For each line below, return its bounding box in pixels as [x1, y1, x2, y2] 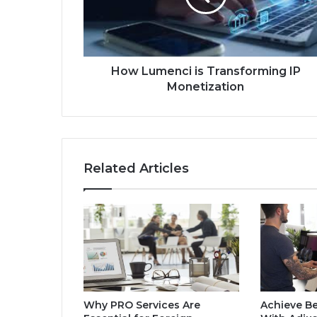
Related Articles [83, 161, 189, 176]
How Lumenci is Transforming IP [110, 64, 301, 78]
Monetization [167, 80, 244, 93]
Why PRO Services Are [83, 299, 200, 312]
